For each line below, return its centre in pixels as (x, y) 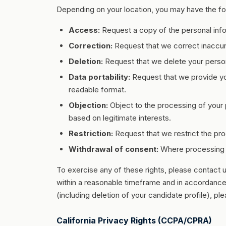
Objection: (88, 105)
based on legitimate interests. (120, 118)
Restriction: (91, 133)
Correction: (91, 46)
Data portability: (99, 77)
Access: (84, 30)
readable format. (97, 90)
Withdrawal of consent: (114, 149)
